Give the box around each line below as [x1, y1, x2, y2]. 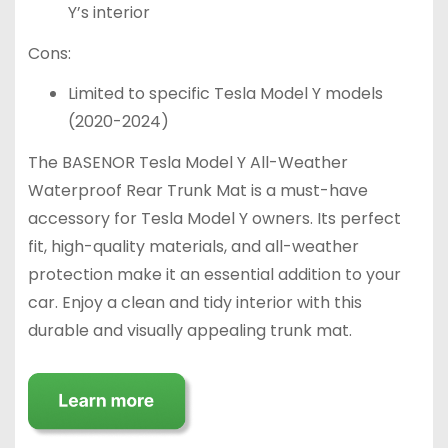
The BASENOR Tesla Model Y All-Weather [27, 151, 348, 175]
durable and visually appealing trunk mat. [27, 319, 352, 343]
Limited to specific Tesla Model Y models [67, 82, 383, 106]
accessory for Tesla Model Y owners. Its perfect [27, 207, 401, 231]
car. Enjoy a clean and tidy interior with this [27, 291, 362, 315]
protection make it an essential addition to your [27, 263, 401, 287]
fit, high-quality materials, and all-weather [27, 235, 359, 259]
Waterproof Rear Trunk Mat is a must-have [27, 179, 368, 203]
